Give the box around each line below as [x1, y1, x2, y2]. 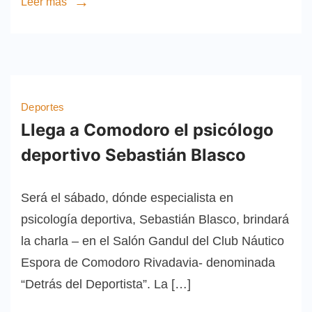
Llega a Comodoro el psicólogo [21, 120, 274, 141]
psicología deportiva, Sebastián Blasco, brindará [21, 212, 289, 227]
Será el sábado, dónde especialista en [21, 191, 233, 205]
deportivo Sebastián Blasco [21, 145, 246, 166]
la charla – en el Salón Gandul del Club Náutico [21, 234, 284, 249]
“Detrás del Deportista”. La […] [21, 277, 191, 292]
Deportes [21, 101, 65, 114]
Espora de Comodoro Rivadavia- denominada [21, 256, 275, 270]
